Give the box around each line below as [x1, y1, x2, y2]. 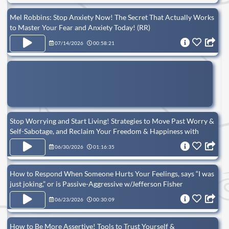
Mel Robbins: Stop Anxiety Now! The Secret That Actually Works [10, 12, 214, 21]
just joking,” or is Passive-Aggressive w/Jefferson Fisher [10, 179, 183, 188]
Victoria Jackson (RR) [10, 136, 77, 146]
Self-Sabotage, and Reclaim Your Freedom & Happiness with [10, 126, 199, 135]
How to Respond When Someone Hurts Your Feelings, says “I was [10, 169, 214, 178]
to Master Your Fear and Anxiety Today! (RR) [10, 22, 150, 32]
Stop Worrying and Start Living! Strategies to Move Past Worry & [10, 116, 214, 125]
